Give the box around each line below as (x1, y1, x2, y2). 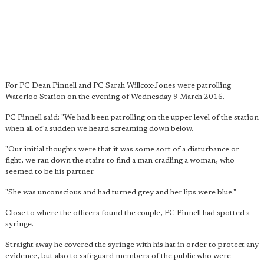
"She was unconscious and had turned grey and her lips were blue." (5, 189, 236, 196)
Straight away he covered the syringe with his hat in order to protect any (5, 241, 259, 249)
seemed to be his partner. (5, 168, 95, 176)
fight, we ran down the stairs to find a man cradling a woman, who (5, 157, 235, 164)
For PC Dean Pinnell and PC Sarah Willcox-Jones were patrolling (5, 82, 231, 90)
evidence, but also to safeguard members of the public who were (5, 252, 231, 260)
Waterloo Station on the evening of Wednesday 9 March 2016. (5, 93, 225, 101)
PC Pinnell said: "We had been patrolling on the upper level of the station (5, 114, 259, 121)
